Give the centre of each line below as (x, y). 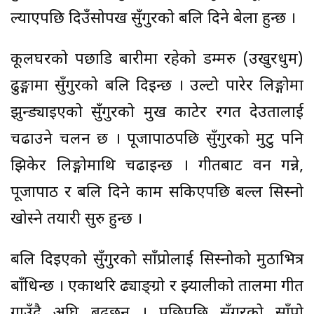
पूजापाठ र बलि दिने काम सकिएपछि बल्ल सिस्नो (157, 193)
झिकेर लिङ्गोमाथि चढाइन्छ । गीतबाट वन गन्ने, (157, 167)
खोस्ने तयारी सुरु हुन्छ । (76, 220)
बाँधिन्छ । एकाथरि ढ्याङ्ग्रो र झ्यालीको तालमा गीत (157, 287)
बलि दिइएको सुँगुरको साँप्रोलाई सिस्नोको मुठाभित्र (157, 261)
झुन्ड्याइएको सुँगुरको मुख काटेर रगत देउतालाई (157, 114)
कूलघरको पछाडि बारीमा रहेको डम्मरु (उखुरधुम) (157, 60)
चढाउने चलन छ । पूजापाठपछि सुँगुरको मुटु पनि (157, 140)
